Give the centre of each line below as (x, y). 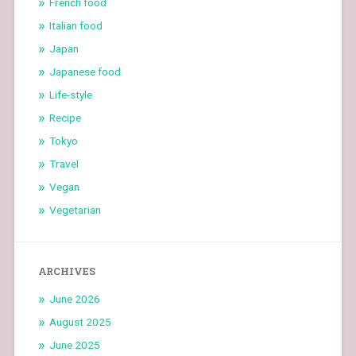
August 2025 (80, 321)
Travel (64, 163)
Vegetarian (75, 209)
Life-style (70, 94)
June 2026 (74, 298)
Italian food (75, 25)
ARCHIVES (66, 271)
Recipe (65, 117)
